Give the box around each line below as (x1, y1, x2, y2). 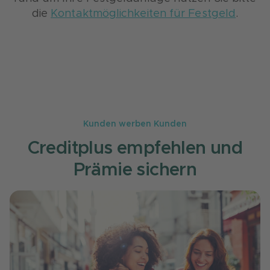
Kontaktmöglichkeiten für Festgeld (51, 8, 236, 19)
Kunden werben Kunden (83, 120, 187, 128)
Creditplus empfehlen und (27, 139, 243, 157)
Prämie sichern (73, 161, 197, 179)
